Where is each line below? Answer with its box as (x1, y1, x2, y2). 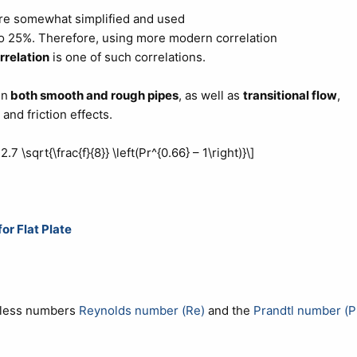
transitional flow (242, 87, 337, 103)
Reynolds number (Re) (78, 302, 205, 318)
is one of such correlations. (49, 49, 206, 65)
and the (204, 302, 253, 318)
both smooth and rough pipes (7, 87, 178, 103)
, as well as (178, 87, 243, 103)
